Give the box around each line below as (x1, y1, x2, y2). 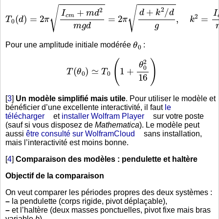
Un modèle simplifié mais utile (16, 94, 126, 103)
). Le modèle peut (139, 121, 199, 130)
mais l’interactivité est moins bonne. (5, 138, 129, 147)
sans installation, (142, 130, 202, 138)
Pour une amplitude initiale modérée (5, 41, 133, 49)
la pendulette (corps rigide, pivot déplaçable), (10, 197, 167, 206)
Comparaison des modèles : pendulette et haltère (16, 155, 197, 164)
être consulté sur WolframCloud (26, 130, 135, 138)
